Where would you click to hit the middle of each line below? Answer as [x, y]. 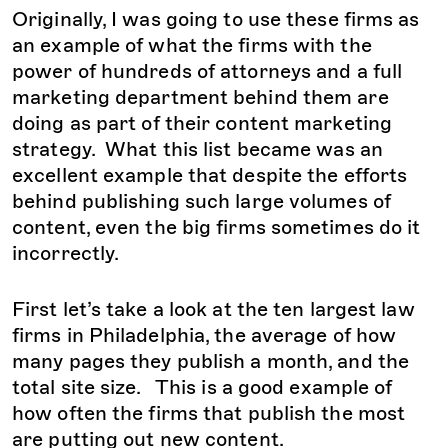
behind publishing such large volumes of [201, 201]
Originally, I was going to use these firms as [216, 19]
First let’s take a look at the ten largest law [213, 309]
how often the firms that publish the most [209, 413]
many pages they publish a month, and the [211, 361]
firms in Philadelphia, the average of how [204, 335]
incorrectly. [66, 253]
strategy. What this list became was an [197, 149]
